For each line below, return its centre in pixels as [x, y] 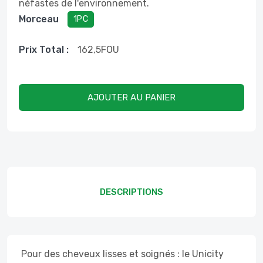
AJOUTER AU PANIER [131, 97]
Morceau [39, 19]
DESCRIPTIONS [131, 192]
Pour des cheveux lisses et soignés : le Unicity [121, 254]
